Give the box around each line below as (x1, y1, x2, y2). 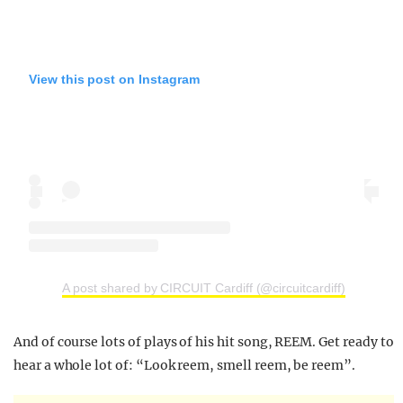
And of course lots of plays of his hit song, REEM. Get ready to (13, 333, 394, 350)
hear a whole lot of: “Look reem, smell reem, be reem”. (13, 356, 355, 373)
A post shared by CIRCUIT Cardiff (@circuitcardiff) (62, 280, 345, 295)
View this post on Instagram (29, 72, 200, 87)
